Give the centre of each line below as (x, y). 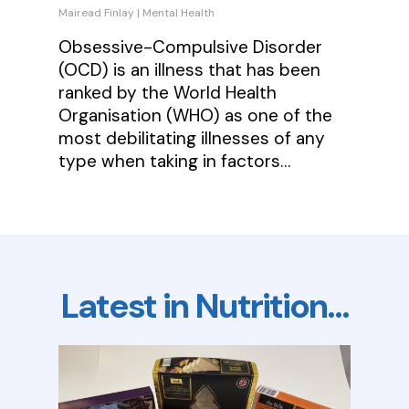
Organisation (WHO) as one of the (196, 115)
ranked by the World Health (168, 92)
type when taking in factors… (175, 161)
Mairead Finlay (97, 12)
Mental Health (179, 12)
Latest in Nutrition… (204, 307)
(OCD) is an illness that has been (190, 69)
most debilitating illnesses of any (192, 138)
